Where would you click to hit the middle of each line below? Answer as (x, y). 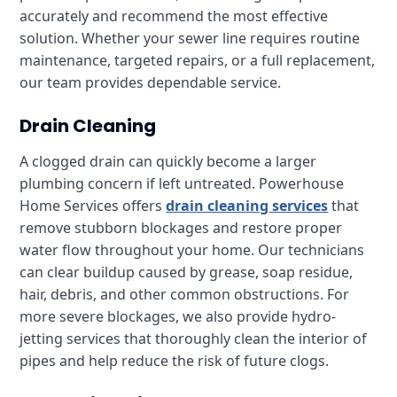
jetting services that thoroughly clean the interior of (194, 339)
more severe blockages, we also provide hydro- (178, 316)
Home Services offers (93, 206)
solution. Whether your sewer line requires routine (190, 38)
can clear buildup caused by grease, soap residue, (187, 272)
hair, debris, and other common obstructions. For (185, 294)
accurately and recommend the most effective (174, 16)
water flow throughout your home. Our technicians (192, 250)
